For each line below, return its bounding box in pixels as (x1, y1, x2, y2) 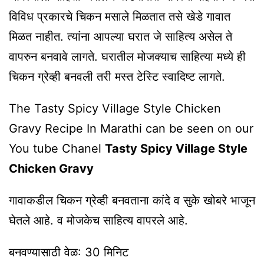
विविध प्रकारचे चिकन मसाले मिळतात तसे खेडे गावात (9, 9, 230, 24)
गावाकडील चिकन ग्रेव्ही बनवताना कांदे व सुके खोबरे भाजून (9, 193, 255, 208)
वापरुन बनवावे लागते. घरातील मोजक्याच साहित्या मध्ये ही (9, 49, 246, 64)
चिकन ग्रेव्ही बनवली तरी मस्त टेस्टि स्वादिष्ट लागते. (9, 70, 225, 84)
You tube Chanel (9, 141, 105, 156)
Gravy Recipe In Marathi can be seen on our (9, 121, 253, 136)
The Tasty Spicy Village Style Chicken (9, 101, 221, 116)
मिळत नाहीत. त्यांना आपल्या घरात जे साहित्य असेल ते (9, 29, 232, 44)
